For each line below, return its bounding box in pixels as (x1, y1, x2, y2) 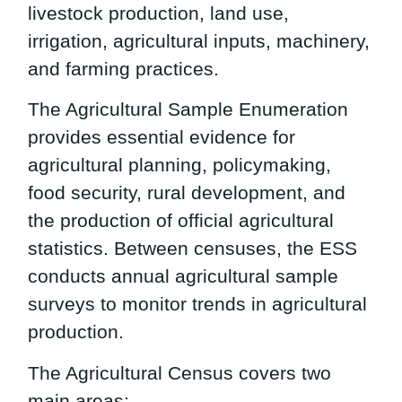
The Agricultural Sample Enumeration (28, 99, 349, 120)
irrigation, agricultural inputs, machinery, (28, 30, 371, 51)
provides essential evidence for (28, 127, 296, 148)
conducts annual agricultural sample (28, 266, 339, 287)
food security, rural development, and (28, 182, 346, 204)
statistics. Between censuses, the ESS (28, 238, 358, 259)
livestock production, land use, (28, 2, 290, 23)
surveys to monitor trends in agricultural (28, 293, 368, 315)
